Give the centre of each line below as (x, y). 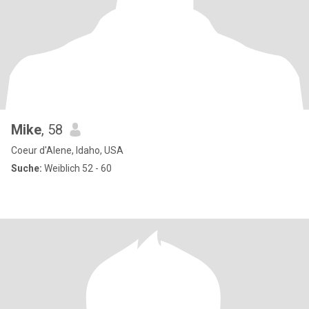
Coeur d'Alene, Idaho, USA (67, 150)
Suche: (27, 168)
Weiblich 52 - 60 (77, 168)
